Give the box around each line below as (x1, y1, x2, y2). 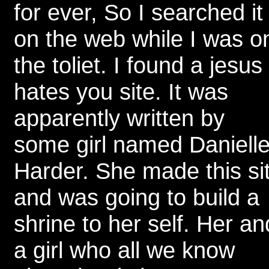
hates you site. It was (14, 79, 228, 104)
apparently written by (14, 105, 225, 131)
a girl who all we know (14, 237, 235, 263)
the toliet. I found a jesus (14, 52, 262, 78)
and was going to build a (14, 184, 259, 210)
